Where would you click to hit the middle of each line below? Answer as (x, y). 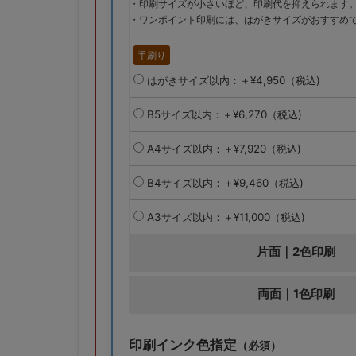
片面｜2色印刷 (296, 252)
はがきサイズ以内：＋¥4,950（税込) (232, 80)
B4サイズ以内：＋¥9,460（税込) (223, 182)
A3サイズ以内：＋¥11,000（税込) (224, 217)
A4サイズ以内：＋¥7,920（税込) (222, 148)
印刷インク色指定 (182, 345)
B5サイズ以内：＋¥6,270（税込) (222, 114)
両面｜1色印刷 (296, 293)
